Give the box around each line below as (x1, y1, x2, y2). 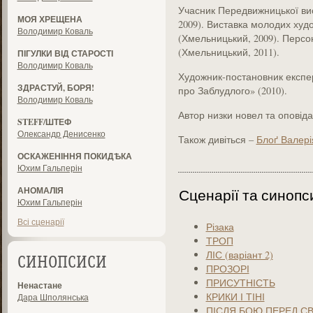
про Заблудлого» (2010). (177, 84, 287, 97)
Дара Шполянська (17, 291, 89, 303)
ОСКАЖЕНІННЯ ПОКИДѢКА (17, 150, 132, 162)
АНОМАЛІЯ (17, 184, 64, 196)
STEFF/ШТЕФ (17, 116, 71, 128)
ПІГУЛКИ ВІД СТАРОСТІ (17, 48, 113, 59)
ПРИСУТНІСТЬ (205, 276, 275, 289)
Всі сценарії (17, 216, 64, 227)
